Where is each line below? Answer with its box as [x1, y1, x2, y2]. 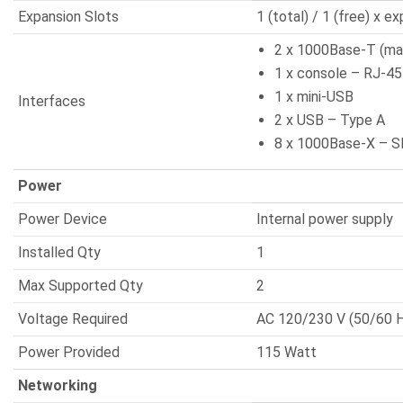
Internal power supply [256, 210, 393, 228]
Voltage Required [18, 310, 128, 327]
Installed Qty [18, 244, 101, 261]
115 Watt [256, 344, 317, 361]
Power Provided [18, 344, 120, 361]
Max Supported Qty [18, 277, 143, 294]
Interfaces [18, 93, 85, 110]
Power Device [18, 210, 107, 228]
